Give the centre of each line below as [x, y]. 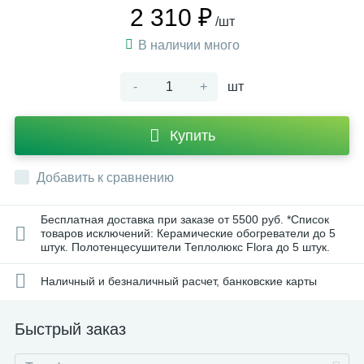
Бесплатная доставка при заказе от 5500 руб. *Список [185, 219]
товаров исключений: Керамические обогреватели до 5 [188, 233]
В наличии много [188, 45]
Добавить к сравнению [105, 178]
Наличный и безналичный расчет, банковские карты [179, 281]
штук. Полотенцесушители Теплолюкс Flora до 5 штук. [185, 247]
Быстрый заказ [70, 329]
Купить [192, 136]
